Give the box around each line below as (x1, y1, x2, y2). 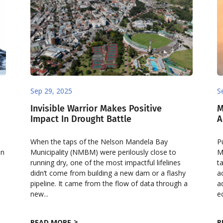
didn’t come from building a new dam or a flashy (30, 168, 186, 178)
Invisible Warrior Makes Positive (30, 103, 162, 114)
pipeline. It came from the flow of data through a (30, 179, 188, 189)
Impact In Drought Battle (30, 113, 132, 125)
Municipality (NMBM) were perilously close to (30, 147, 177, 157)
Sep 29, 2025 (30, 86, 73, 96)
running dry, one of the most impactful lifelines (30, 158, 181, 168)
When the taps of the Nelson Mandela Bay (30, 137, 168, 147)
